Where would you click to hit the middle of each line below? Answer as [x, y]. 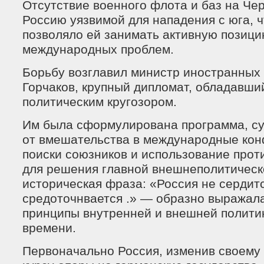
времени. [49, 228]
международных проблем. [98, 49]
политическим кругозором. [100, 102]
